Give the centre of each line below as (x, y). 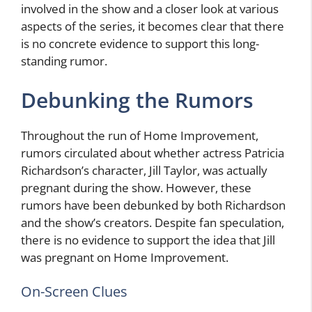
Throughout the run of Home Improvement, (140, 135)
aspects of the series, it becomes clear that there (153, 26)
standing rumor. (64, 61)
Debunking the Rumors (137, 100)
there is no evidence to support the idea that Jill (148, 240)
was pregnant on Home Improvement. (125, 257)
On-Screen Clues (74, 292)
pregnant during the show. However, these (136, 187)
